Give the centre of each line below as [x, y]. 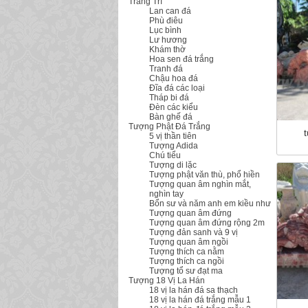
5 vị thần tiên [173, 136]
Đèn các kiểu [174, 107]
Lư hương [168, 40]
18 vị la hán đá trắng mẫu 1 [200, 300]
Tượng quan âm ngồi [189, 242]
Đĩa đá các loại [177, 88]
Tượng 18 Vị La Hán [167, 280]
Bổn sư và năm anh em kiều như [210, 203]
